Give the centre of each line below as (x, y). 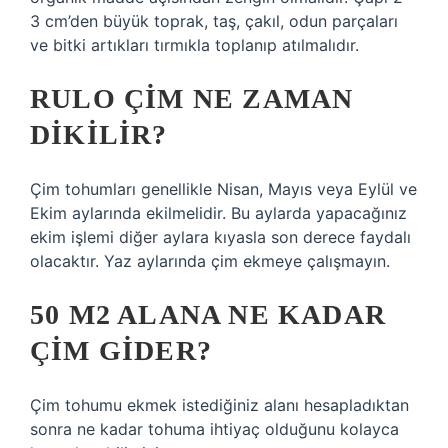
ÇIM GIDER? (121, 350)
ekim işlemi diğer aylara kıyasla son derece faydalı (220, 237)
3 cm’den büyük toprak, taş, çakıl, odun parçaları (214, 21)
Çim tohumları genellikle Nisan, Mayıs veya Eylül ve (223, 189)
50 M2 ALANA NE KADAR (208, 314)
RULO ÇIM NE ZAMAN (192, 98)
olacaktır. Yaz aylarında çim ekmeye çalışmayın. (210, 261)
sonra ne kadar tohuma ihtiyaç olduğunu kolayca (214, 429)
